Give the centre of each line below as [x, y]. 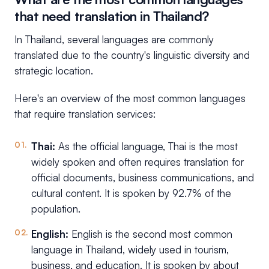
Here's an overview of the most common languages [130, 98]
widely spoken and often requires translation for [138, 162]
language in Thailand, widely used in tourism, [130, 250]
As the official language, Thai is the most [147, 147]
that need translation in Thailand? [112, 16]
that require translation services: [85, 114]
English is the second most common [152, 234]
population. [56, 209]
